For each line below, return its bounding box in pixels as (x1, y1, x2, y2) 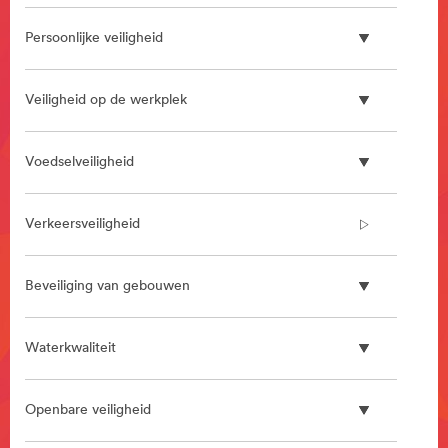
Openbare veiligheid (25, 402, 151, 418)
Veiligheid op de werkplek (25, 92, 187, 108)
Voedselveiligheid (25, 154, 134, 170)
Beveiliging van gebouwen (25, 278, 190, 294)
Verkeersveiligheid (25, 216, 140, 232)
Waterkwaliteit (25, 340, 116, 356)
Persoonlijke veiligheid (25, 30, 163, 46)
